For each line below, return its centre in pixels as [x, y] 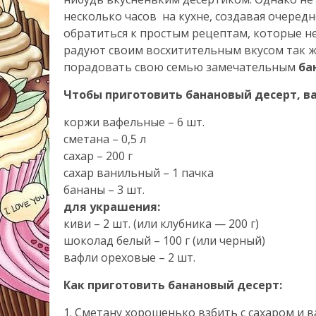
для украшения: [112, 207]
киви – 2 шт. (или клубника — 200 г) [161, 224]
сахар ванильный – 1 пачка [139, 173]
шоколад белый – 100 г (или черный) [164, 241]
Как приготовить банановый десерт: [173, 285]
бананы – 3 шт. [104, 190]
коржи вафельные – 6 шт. [134, 122]
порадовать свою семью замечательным [181, 67]
